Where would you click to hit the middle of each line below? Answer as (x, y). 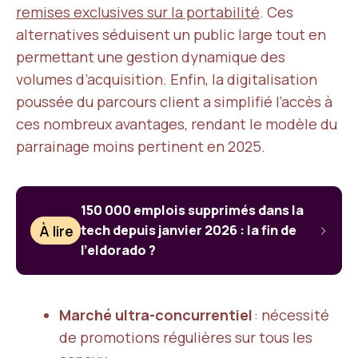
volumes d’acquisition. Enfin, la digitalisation (167, 79)
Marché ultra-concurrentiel (156, 315)
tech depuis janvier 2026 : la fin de (189, 230)
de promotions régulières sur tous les (186, 337)
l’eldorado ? (119, 250)
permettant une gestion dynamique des (151, 57)
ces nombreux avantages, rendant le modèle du (177, 124)
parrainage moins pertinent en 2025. (141, 146)
